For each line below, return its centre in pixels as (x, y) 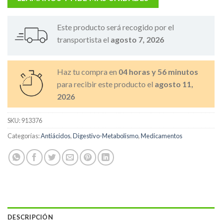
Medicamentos (162, 136)
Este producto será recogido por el (115, 27)
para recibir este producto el (106, 84)
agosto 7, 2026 (137, 39)
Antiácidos (55, 136)
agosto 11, (174, 84)
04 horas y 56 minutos (158, 71)
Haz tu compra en (88, 71)
